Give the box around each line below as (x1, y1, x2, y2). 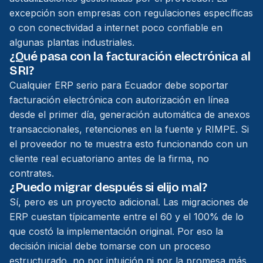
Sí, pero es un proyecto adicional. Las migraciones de (9, 196, 248, 208)
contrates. (9, 167, 54, 179)
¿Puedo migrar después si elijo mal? (9, 180, 207, 195)
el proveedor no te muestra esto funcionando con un (9, 138, 248, 150)
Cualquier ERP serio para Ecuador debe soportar (9, 79, 228, 91)
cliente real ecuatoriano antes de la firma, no (9, 153, 209, 164)
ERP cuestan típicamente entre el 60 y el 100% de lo (9, 211, 244, 222)
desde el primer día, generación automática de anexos (9, 109, 250, 120)
